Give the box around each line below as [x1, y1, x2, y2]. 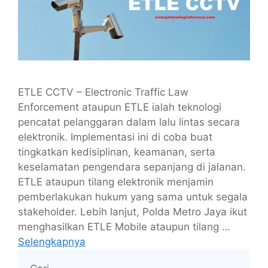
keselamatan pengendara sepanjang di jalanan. [18, 160, 246, 173]
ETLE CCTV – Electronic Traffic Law [18, 86, 188, 98]
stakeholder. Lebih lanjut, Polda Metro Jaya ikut [18, 205, 247, 218]
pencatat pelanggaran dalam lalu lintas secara [18, 115, 240, 128]
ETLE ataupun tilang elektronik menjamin [18, 175, 214, 188]
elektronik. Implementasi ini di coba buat [18, 130, 212, 143]
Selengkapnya [18, 235, 86, 248]
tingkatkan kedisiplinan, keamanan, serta [18, 145, 215, 158]
